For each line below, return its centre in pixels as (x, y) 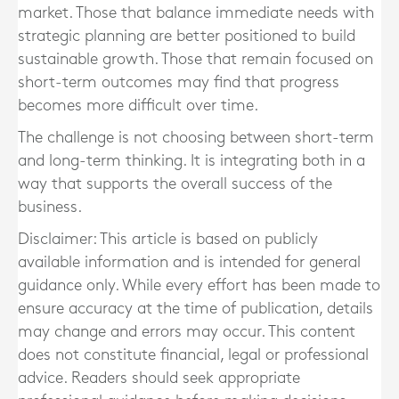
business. (50, 207)
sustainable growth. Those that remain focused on (195, 59)
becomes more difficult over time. (138, 106)
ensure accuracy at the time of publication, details (195, 309)
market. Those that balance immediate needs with (196, 13)
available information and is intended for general (189, 262)
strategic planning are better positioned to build (187, 36)
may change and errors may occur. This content (187, 332)
